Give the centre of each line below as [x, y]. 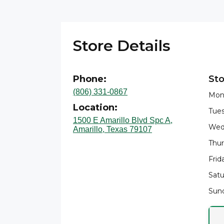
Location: [95, 107]
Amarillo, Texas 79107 [112, 129]
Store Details [122, 46]
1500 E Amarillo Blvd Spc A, [123, 120]
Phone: [90, 79]
